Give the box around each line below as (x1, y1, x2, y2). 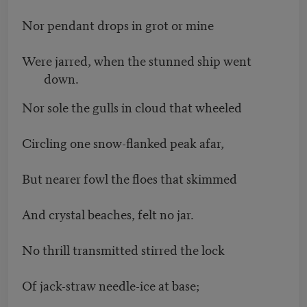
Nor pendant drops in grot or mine (22, 15, 217, 34)
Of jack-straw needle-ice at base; (22, 275, 202, 295)
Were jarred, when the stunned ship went (22, 51, 251, 70)
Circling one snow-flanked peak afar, (22, 133, 227, 152)
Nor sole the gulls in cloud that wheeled (22, 97, 245, 116)
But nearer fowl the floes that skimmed (22, 169, 240, 188)
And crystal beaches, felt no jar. (22, 204, 197, 223)
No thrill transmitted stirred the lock (22, 240, 228, 259)
